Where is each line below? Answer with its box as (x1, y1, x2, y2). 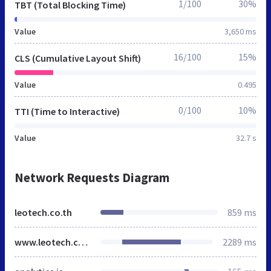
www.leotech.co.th (78, 235, 88, 248)
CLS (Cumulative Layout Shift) (15, 51, 141, 64)
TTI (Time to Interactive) (15, 105, 120, 117)
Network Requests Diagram (15, 169, 169, 186)
